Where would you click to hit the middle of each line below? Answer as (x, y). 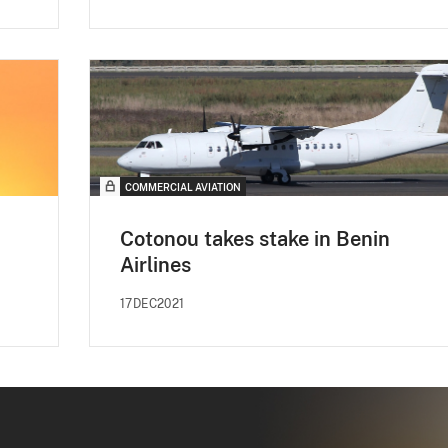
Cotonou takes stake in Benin (255, 239)
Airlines (155, 265)
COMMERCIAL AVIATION (183, 187)
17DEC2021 (152, 304)
